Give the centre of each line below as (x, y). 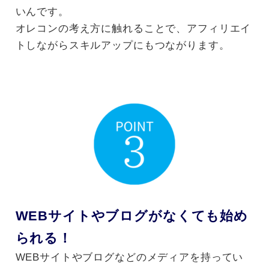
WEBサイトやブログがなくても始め (131, 216)
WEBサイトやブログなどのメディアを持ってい (129, 257)
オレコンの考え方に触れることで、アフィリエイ (133, 28)
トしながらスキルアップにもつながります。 (122, 45)
